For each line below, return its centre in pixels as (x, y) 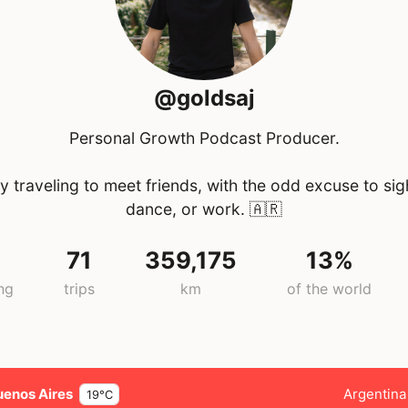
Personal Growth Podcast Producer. (204, 138)
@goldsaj (204, 98)
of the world (330, 289)
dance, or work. (185, 209)
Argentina (375, 393)
